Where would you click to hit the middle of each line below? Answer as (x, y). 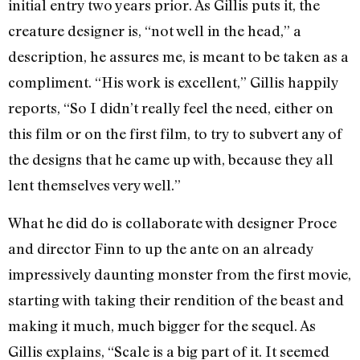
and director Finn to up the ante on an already (161, 248)
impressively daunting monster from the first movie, (180, 274)
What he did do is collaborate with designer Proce (172, 222)
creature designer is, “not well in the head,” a (155, 31)
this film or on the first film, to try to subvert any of (175, 134)
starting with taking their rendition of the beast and (176, 299)
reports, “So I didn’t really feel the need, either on (171, 108)
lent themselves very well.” (94, 185)
